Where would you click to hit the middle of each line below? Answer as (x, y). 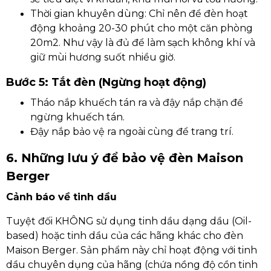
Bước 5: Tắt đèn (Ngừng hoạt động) (106, 82)
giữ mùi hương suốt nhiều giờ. (103, 57)
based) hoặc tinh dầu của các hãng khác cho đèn (125, 236)
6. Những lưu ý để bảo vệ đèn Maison (125, 158)
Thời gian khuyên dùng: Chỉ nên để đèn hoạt (139, 14)
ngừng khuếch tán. (77, 117)
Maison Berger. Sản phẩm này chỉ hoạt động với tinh (132, 250)
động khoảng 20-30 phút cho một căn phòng (142, 28)
